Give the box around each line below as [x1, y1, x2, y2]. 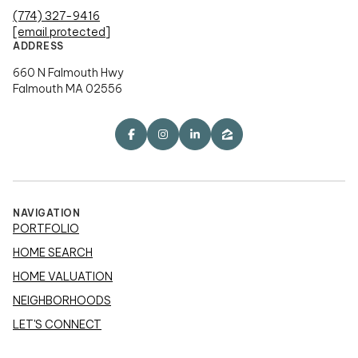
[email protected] [13, 25, 110, 40]
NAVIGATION [13, 206, 80, 219]
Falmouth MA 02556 [13, 82, 122, 97]
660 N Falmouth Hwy [13, 66, 124, 81]
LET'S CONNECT [13, 316, 101, 332]
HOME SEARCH [13, 245, 93, 260]
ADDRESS [13, 40, 64, 53]
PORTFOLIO [13, 221, 79, 236]
